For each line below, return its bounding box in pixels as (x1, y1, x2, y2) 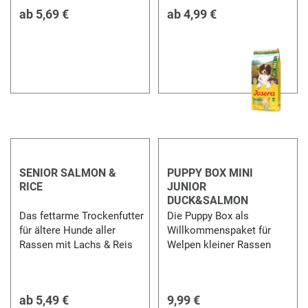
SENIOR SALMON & (19, 166, 117, 179)
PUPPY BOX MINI (166, 166, 253, 179)
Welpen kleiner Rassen (166, 238, 271, 251)
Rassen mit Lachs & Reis (19, 238, 135, 251)
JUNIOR (166, 179, 206, 193)
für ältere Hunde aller (19, 223, 116, 236)
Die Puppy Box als (166, 209, 249, 222)
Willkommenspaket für (166, 223, 271, 236)
